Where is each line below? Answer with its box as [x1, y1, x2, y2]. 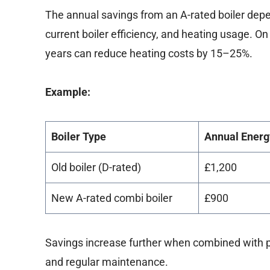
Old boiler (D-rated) [51, 161, 142, 174]
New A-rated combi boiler [51, 192, 173, 205]
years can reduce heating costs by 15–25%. [45, 47, 253, 60]
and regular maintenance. [45, 256, 169, 269]
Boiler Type [51, 130, 107, 143]
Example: [45, 86, 91, 99]
